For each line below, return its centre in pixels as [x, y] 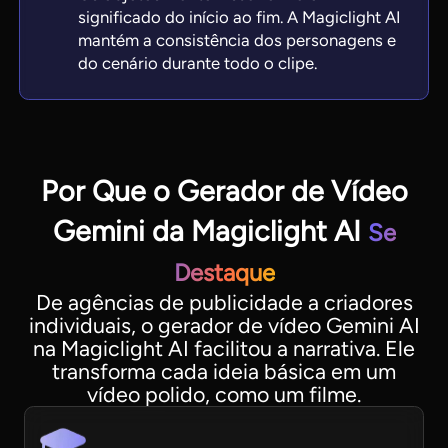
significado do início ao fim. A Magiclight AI [240, 16]
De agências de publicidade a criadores [224, 303]
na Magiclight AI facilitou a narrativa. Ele [224, 349]
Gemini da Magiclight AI [210, 231]
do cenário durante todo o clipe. [198, 62]
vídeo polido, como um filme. [224, 395]
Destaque [224, 273]
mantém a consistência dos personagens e [237, 39]
